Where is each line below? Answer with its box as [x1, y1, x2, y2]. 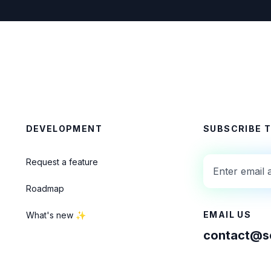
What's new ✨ [25, 210, 86, 220]
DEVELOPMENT [25, 123, 103, 134]
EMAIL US [203, 209, 252, 220]
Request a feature [25, 157, 98, 167]
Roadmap [25, 183, 64, 194]
